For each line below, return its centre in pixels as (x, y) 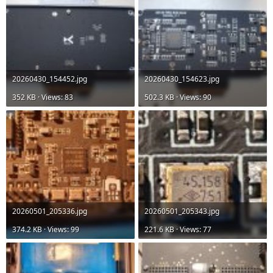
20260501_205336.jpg (50, 211)
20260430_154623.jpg (182, 79)
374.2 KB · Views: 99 (46, 229)
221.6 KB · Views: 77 (178, 229)
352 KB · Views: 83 (43, 97)
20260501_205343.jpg (182, 211)
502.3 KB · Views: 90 (178, 97)
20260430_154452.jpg (50, 79)
